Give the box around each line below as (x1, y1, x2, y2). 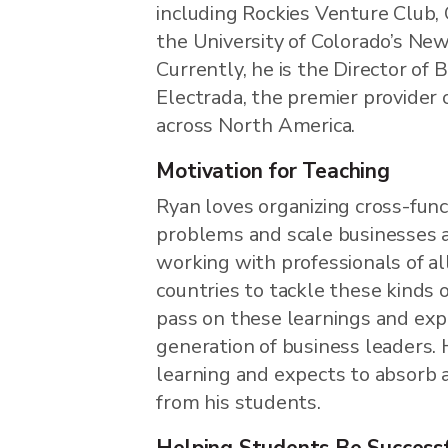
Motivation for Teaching (156, 156, 390, 185)
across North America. (156, 111, 360, 139)
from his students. (156, 388, 321, 416)
